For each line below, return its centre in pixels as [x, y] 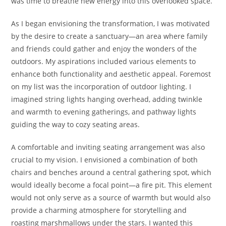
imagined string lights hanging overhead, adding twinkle [107, 99]
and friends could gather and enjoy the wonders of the [104, 48]
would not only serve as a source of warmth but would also [111, 197]
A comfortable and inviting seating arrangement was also [108, 147]
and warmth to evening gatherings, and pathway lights [104, 111]
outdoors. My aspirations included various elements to [104, 61]
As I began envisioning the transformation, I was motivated [111, 23]
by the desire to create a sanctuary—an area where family [109, 36]
